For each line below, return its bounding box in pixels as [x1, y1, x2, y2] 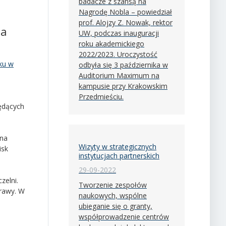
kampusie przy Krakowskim [79, 81, 167, 91]
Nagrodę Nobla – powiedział [79, 7, 172, 17]
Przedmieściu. [79, 91, 124, 101]
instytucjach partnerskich [79, 150, 159, 160]
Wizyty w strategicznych [79, 141, 156, 151]
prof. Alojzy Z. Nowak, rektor [79, 17, 173, 27]
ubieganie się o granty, [79, 201, 152, 211]
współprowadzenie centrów [79, 211, 169, 221]
